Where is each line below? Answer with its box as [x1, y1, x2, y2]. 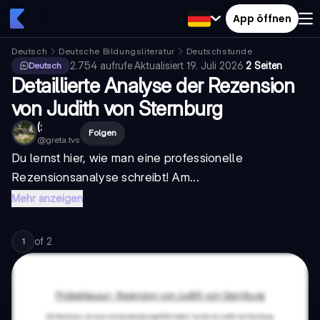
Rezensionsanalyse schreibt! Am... [11, 170, 199, 184]
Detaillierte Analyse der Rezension [11, 74, 294, 98]
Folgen [89, 127, 116, 138]
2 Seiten [246, 59, 282, 71]
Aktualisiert [134, 59, 186, 71]
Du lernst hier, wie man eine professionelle [11, 151, 243, 165]
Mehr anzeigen [11, 191, 83, 205]
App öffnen [233, 11, 291, 26]
